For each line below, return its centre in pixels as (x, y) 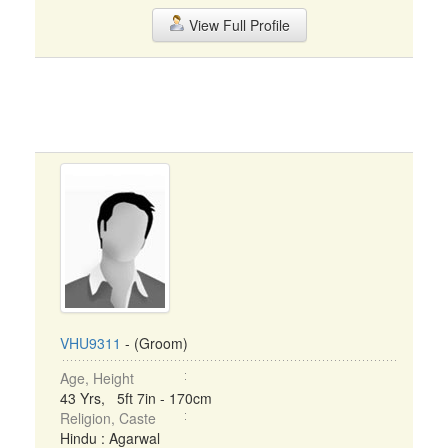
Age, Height (97, 378)
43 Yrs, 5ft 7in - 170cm (136, 398)
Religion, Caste (108, 418)
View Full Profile (237, 25)
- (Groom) (154, 343)
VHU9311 (90, 343)
